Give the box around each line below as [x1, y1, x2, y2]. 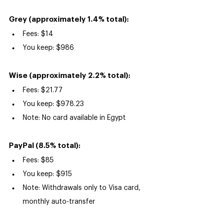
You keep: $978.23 [23, 101, 84, 108]
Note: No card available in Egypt [23, 114, 126, 122]
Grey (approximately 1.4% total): [9, 16, 129, 24]
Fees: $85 [23, 157, 54, 164]
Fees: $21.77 [23, 87, 63, 94]
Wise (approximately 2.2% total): [9, 72, 130, 80]
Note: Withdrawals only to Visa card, [23, 184, 143, 192]
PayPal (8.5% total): [9, 142, 80, 150]
